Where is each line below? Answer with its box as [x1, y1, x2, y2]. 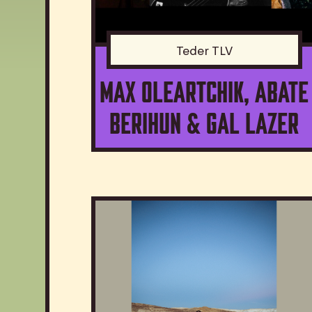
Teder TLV [175, 45, 233, 58]
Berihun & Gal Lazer [109, 102, 299, 141]
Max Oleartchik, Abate [100, 71, 309, 109]
